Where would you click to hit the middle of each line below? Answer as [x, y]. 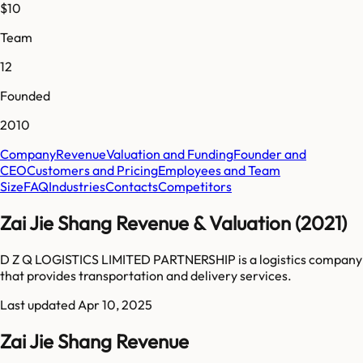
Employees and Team [219, 170]
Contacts [132, 186]
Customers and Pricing [92, 170]
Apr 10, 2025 [115, 304]
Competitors [195, 186]
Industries [77, 186]
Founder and [270, 154]
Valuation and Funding [170, 154]
